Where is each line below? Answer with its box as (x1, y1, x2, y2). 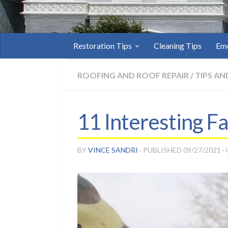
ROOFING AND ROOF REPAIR (77, 70, 189, 80)
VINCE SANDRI (88, 146, 138, 154)
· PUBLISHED (139, 146, 183, 154)
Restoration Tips (73, 41, 132, 50)
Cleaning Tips (154, 41, 202, 50)
